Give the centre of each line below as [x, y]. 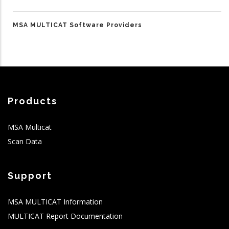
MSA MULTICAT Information [55, 202]
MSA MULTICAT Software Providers [77, 25]
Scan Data [25, 141]
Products [32, 101]
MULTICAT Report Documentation [65, 216]
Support [30, 176]
